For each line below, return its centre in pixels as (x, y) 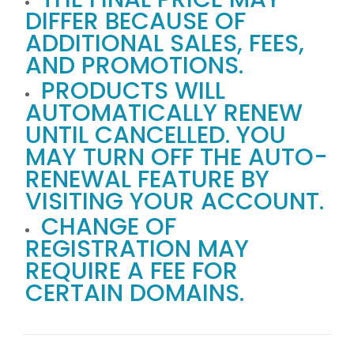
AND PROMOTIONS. (134, 66)
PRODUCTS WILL (133, 91)
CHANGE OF (108, 227)
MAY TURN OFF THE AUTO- (176, 157)
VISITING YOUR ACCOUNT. (174, 201)
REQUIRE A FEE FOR (131, 271)
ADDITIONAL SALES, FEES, (164, 43)
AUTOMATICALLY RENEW (164, 113)
